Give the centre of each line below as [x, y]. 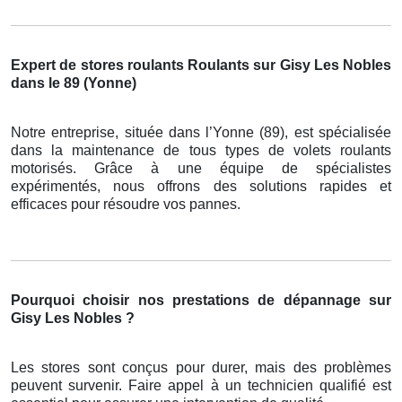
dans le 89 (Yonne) [74, 83]
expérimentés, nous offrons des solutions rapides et [201, 186]
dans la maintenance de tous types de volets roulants [201, 150]
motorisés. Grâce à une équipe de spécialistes [201, 168]
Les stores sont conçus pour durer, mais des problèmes [201, 367]
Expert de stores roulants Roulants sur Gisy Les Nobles [201, 65]
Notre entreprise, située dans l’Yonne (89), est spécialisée [201, 132]
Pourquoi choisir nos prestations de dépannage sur [201, 300]
